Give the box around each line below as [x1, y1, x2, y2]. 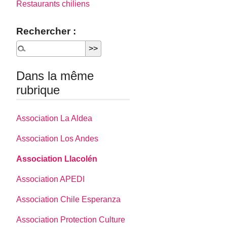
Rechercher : [16, 26, 77, 37]
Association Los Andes [16, 134, 99, 143]
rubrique [16, 83, 60, 97]
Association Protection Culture [16, 215, 126, 224]
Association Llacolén [16, 154, 98, 163]
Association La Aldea [16, 113, 93, 123]
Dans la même [16, 69, 94, 83]
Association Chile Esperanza [16, 195, 121, 204]
